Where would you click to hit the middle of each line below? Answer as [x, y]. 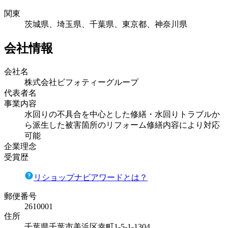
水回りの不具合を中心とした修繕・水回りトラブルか [122, 115]
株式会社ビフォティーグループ [81, 82]
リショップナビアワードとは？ [91, 178]
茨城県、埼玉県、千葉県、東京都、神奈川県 [106, 24]
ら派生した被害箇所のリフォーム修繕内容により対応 [122, 125]
